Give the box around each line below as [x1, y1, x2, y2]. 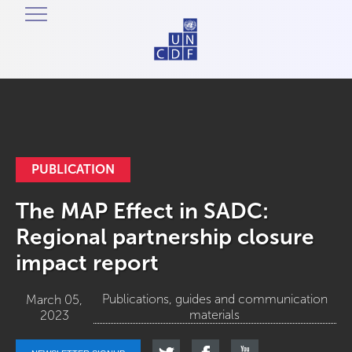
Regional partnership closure [16, 225, 314, 249]
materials [189, 308, 240, 321]
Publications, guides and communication [101, 292, 328, 306]
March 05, [26, 292, 83, 306]
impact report [16, 251, 159, 275]
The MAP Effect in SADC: [16, 199, 269, 223]
